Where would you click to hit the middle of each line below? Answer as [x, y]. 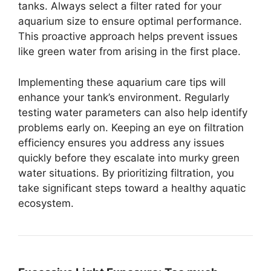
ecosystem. [46, 203]
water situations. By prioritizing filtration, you [126, 173]
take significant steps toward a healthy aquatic [132, 188]
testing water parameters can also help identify [133, 112]
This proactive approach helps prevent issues [128, 36]
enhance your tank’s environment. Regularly [124, 97]
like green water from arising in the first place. [129, 51]
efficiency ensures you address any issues [121, 142]
